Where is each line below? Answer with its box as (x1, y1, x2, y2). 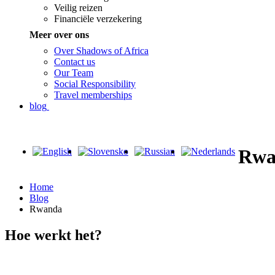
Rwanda (29, 203, 62, 214)
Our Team (54, 67, 93, 78)
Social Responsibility (54, 78, 136, 89)
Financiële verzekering (54, 13, 142, 24)
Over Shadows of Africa (54, 45, 149, 56)
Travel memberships (54, 89, 132, 100)
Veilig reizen (54, 2, 103, 13)
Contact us (54, 56, 95, 67)
